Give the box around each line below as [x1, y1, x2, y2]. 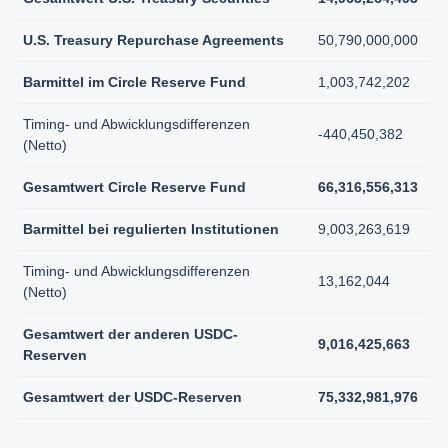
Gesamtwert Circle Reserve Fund [23, 178, 246, 195]
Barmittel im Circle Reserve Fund [23, 73, 246, 90]
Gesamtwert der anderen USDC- [23, 325, 238, 342]
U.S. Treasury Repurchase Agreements [23, 31, 284, 48]
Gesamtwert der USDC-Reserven [23, 388, 242, 405]
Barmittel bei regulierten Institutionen [23, 220, 279, 237]
